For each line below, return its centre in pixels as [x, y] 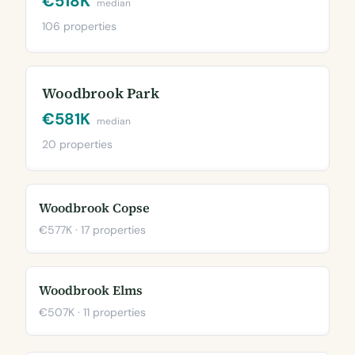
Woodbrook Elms [91, 290]
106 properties [79, 26]
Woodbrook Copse [94, 208]
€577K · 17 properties [92, 230]
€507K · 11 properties [92, 312]
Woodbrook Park [101, 93]
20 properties [77, 144]
